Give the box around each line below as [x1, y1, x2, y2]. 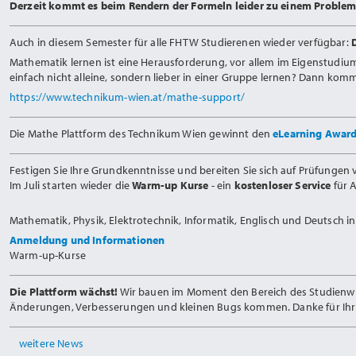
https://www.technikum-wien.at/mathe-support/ [10, 89, 246, 105]
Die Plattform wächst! [10, 284, 118, 300]
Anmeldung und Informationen [10, 232, 165, 248]
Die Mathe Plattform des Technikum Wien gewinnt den [10, 126, 273, 141]
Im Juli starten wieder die [10, 177, 133, 193]
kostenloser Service [234, 177, 331, 193]
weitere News [19, 335, 83, 351]
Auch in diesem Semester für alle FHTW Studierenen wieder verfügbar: [10, 34, 351, 50]
